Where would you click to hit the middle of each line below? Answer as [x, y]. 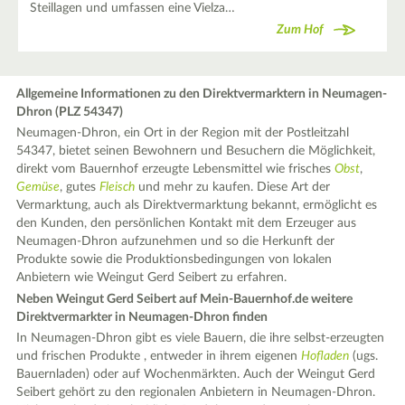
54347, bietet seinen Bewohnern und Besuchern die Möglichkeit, [196, 151]
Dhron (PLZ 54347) [70, 112]
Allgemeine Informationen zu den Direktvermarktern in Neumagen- [202, 94]
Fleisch [118, 187]
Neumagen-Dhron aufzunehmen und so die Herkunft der [176, 241]
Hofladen [325, 356]
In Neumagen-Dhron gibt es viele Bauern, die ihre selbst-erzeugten [201, 338]
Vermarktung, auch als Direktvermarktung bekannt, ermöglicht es [197, 205]
